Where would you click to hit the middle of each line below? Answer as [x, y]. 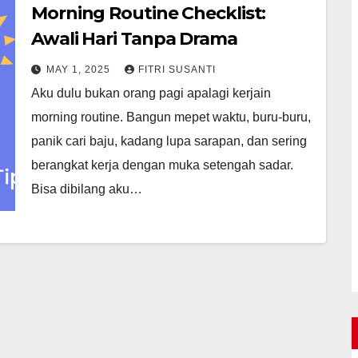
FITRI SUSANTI [177, 69]
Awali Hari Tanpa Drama [134, 38]
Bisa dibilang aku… [87, 189]
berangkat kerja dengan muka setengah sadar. [162, 165]
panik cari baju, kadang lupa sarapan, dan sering [169, 141]
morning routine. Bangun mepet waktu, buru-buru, [171, 117]
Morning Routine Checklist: [149, 13]
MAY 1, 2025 [80, 69]
